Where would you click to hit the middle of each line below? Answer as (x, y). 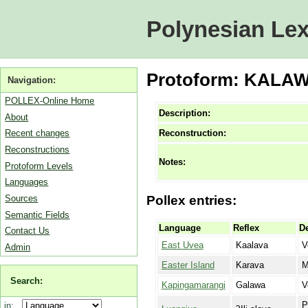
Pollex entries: (191, 201)
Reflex (246, 228)
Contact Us (27, 231)
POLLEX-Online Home (50, 100)
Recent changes (37, 133)
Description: (184, 113)
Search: (27, 280)
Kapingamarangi (193, 285)
